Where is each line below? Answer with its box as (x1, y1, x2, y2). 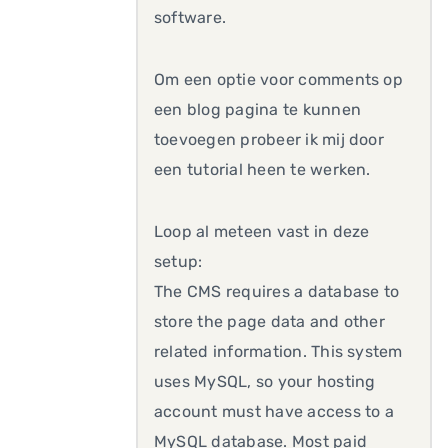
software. (154, 8, 227, 27)
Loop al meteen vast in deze (154, 222, 370, 241)
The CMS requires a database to (154, 282, 400, 301)
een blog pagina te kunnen (154, 100, 362, 119)
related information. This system (154, 342, 403, 361)
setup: (154, 252, 203, 271)
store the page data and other (154, 312, 385, 331)
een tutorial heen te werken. (154, 160, 371, 179)
